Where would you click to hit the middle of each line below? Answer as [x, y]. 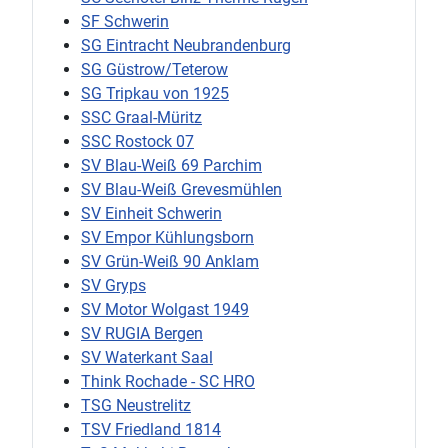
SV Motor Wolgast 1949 [165, 309]
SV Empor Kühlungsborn [167, 237]
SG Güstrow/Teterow [154, 69]
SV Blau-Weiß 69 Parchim [171, 165]
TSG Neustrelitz [136, 405]
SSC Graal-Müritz [141, 117]
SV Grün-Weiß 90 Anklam [170, 261]
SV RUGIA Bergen [142, 333]
